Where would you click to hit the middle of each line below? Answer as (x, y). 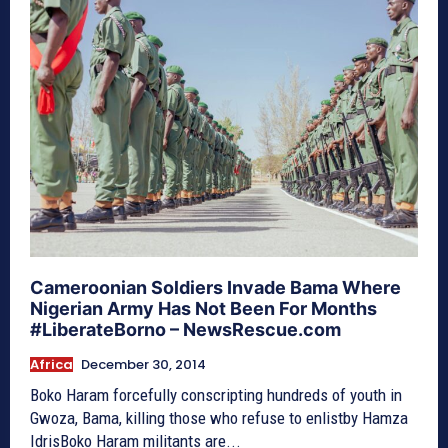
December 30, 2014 (143, 365)
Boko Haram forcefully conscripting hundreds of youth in (216, 395)
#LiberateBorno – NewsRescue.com (185, 330)
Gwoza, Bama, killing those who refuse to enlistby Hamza (219, 418)
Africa (51, 365)
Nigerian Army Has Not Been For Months (203, 309)
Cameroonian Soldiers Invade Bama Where (215, 288)
